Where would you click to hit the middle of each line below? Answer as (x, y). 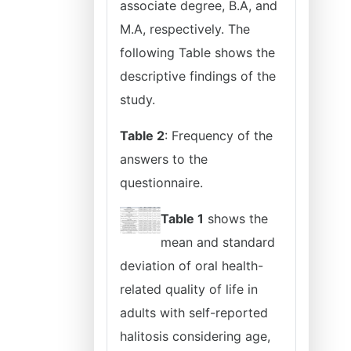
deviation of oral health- (192, 266)
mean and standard (217, 242)
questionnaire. (161, 183)
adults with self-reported (194, 313)
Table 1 (182, 219)
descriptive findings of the (198, 76)
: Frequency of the (219, 136)
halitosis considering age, (195, 336)
